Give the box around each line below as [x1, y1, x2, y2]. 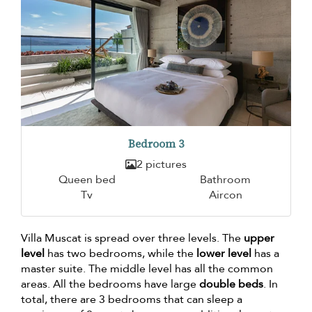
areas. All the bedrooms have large [21, 276, 199, 292]
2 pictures [136, 157, 187, 173]
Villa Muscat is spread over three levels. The [21, 231, 244, 247]
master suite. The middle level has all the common [21, 261, 273, 277]
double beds [199, 276, 263, 292]
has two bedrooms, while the [45, 246, 196, 262]
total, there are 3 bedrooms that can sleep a [21, 292, 242, 308]
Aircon [208, 187, 242, 203]
